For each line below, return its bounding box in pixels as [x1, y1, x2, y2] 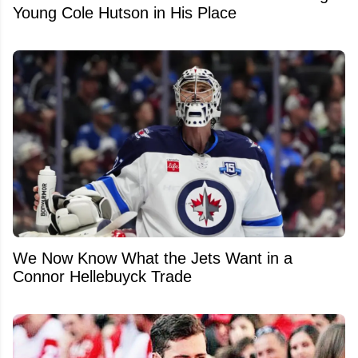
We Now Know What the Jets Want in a [13, 249, 292, 267]
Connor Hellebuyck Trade [13, 267, 192, 285]
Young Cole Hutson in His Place [13, 3, 237, 22]
